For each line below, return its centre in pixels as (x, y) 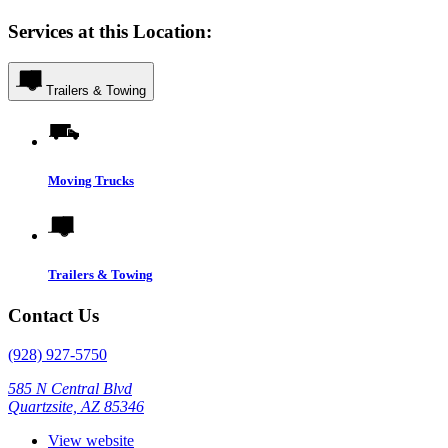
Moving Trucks (91, 180)
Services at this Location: (110, 31)
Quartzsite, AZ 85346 (76, 406)
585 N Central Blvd (70, 388)
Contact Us (53, 316)
